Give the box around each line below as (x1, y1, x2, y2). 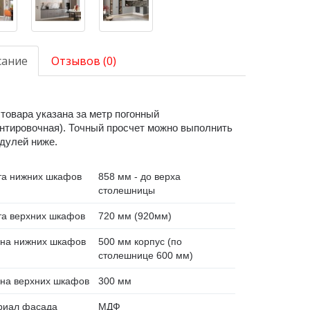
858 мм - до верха (98, 171, 181, 183)
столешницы (98, 185, 155, 197)
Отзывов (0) (51, 53, 116, 69)
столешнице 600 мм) (98, 250, 193, 262)
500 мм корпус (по (98, 236, 182, 248)
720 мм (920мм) (98, 210, 172, 222)
